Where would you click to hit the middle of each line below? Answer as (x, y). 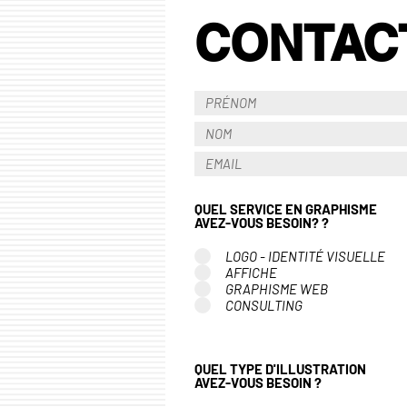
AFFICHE (251, 272)
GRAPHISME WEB (277, 288)
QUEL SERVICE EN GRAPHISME (286, 209)
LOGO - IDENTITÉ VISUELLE (305, 256)
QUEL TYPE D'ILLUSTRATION (280, 369)
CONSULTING (264, 305)
